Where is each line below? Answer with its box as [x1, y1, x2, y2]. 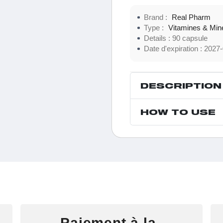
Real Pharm [172, 13, 211, 21]
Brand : [144, 13, 169, 21]
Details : [144, 34, 172, 42]
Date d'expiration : [144, 44, 204, 53]
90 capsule [182, 34, 208, 42]
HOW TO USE [140, 107, 216, 116]
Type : [144, 23, 166, 32]
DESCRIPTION [140, 80, 222, 90]
